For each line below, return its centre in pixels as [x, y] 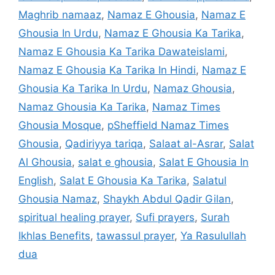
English [36, 180]
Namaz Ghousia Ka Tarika [82, 107]
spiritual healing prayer [74, 217]
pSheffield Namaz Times [168, 125]
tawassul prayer [135, 235]
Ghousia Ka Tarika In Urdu [83, 88]
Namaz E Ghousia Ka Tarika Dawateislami [122, 51]
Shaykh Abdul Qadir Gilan [167, 199]
